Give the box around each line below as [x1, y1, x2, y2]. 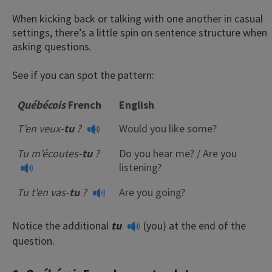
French [66, 98, 101, 112]
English [119, 98, 154, 112]
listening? [119, 160, 161, 175]
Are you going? [119, 185, 185, 200]
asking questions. [12, 39, 92, 54]
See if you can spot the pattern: [12, 68, 154, 83]
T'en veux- [17, 121, 64, 136]
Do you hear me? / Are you [119, 146, 237, 161]
